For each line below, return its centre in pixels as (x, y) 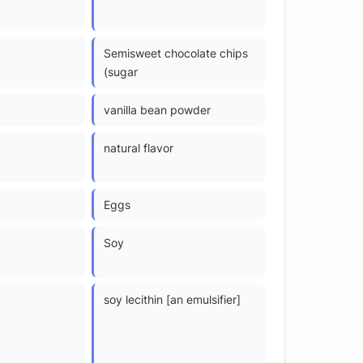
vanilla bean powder (157, 109)
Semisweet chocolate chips (176, 53)
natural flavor (139, 147)
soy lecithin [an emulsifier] (172, 299)
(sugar (121, 71)
